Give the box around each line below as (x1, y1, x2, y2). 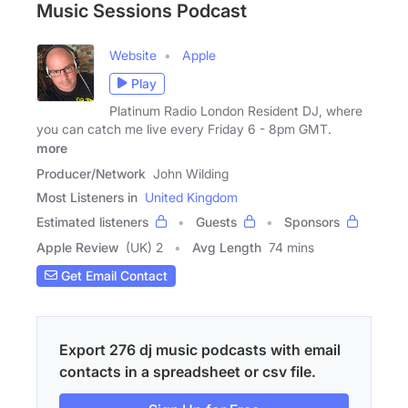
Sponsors (284, 213, 340, 229)
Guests (196, 213, 237, 229)
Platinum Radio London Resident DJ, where (109, 102, 362, 118)
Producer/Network (36, 165, 146, 181)
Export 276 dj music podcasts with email (59, 340, 341, 359)
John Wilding (153, 165, 229, 181)
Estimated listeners (36, 213, 148, 229)
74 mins (269, 239, 314, 255)
